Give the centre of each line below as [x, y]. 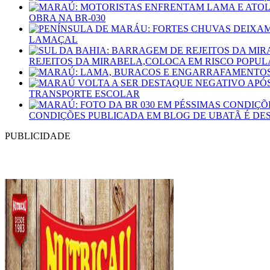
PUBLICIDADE [38, 136]
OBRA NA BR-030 [67, 17]
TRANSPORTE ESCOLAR [84, 93]
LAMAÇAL [53, 39]
